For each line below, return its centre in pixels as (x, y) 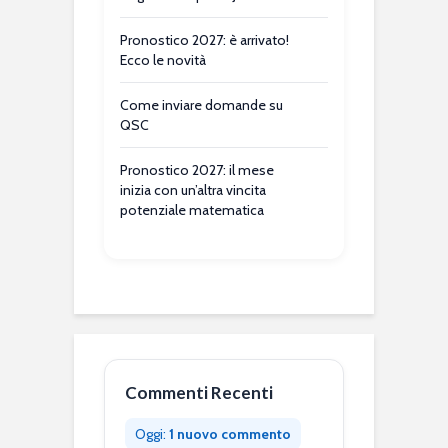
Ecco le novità (163, 60)
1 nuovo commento (230, 434)
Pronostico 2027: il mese (197, 170)
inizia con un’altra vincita (193, 190)
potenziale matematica (192, 210)
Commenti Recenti (199, 393)
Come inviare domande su (201, 105)
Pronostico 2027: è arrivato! (204, 40)
